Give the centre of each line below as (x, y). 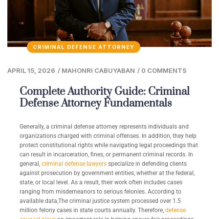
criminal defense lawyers (74, 164)
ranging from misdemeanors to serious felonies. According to (100, 192)
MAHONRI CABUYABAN (98, 71)
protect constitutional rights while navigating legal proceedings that (109, 145)
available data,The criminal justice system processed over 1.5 (100, 201)
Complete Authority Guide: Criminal (105, 92)
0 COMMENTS (164, 71)
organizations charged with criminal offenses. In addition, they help (108, 136)
